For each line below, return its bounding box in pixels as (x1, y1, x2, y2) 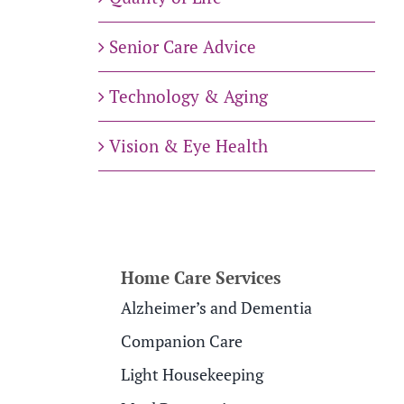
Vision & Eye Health (108, 134, 268, 158)
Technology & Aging (108, 85, 268, 108)
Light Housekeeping (121, 363, 264, 386)
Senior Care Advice (108, 35, 256, 59)
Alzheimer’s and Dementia (121, 296, 313, 318)
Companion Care (121, 330, 243, 353)
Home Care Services (121, 265, 282, 289)
